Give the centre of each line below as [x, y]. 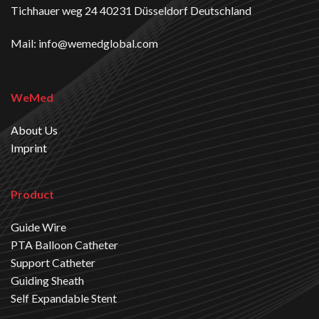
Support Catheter [53, 263]
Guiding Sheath [47, 281]
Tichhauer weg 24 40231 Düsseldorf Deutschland [131, 11]
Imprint [28, 147]
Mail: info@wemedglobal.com [84, 43]
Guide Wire [38, 227]
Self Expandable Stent [63, 298]
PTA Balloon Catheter [64, 245]
